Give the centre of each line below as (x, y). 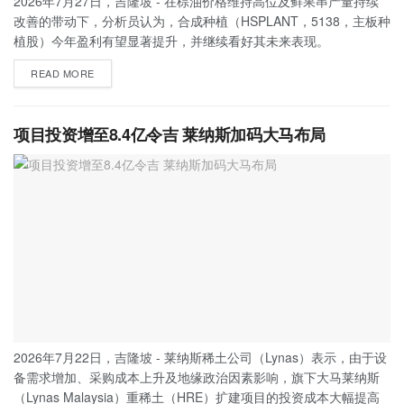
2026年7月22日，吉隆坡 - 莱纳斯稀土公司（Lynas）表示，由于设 (200, 357)
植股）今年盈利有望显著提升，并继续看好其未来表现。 (171, 41)
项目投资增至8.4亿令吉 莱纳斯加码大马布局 (170, 134)
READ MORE (63, 73)
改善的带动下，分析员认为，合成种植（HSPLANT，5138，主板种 (202, 21)
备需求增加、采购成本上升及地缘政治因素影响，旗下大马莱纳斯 (197, 377)
